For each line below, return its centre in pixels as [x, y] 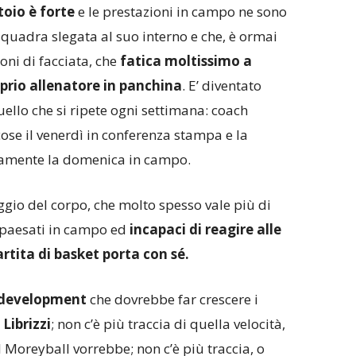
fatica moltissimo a [184, 61]
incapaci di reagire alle [205, 230]
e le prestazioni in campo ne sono [182, 12]
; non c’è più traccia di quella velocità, [168, 324]
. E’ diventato [221, 86]
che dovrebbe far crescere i [172, 300]
